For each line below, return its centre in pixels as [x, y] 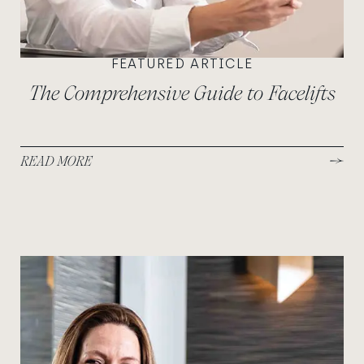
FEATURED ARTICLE [182, 64]
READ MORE [56, 160]
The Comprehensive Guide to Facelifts [182, 93]
